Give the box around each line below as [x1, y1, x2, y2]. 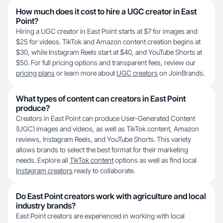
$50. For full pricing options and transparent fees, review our [16, 58, 196, 67]
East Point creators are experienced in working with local [16, 212, 185, 220]
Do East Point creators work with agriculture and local [16, 191, 206, 201]
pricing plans [16, 69, 55, 77]
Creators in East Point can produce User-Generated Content [16, 114, 195, 122]
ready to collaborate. [73, 166, 135, 175]
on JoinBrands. [158, 69, 205, 77]
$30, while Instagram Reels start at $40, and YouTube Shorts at [16, 48, 202, 56]
